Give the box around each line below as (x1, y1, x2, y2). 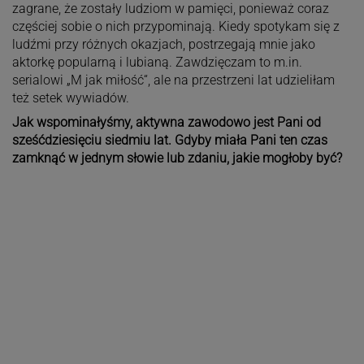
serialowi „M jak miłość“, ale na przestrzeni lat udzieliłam (11, 71, 335, 88)
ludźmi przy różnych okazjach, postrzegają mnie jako (11, 36, 315, 52)
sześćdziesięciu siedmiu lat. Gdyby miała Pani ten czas (11, 132, 327, 148)
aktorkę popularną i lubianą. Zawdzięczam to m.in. (11, 54, 302, 70)
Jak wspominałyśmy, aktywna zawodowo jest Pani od (11, 114, 321, 130)
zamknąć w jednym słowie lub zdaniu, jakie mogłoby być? (11, 149, 342, 166)
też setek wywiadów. (11, 89, 129, 106)
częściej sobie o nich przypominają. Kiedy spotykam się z (11, 18, 340, 34)
